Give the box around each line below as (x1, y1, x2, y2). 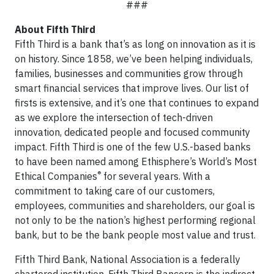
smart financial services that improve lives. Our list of (15, 82, 249, 94)
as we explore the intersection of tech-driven (15, 111, 213, 124)
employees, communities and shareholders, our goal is (15, 199, 255, 212)
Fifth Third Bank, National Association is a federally (15, 253, 240, 265)
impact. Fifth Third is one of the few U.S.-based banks (15, 141, 251, 153)
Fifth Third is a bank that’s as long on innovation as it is (15, 38, 256, 50)
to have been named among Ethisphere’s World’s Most (15, 155, 257, 168)
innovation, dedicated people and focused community (15, 126, 250, 138)
